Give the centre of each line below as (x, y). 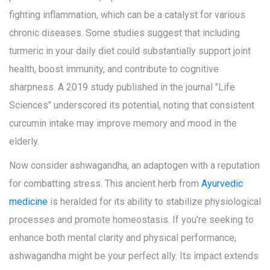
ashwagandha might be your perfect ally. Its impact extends (134, 256)
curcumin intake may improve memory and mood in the (123, 124)
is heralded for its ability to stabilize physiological (154, 202)
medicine (28, 202)
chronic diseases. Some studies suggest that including (124, 33)
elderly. (24, 142)
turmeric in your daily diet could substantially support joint (130, 51)
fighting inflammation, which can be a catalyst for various (127, 15)
